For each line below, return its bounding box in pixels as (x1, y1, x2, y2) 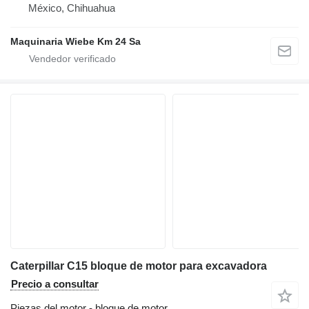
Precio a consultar (11, 278, 99, 290)
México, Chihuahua (28, 2, 115, 14)
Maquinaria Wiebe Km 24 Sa (10, 36, 141, 48)
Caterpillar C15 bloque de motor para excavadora (10, 260, 267, 272)
